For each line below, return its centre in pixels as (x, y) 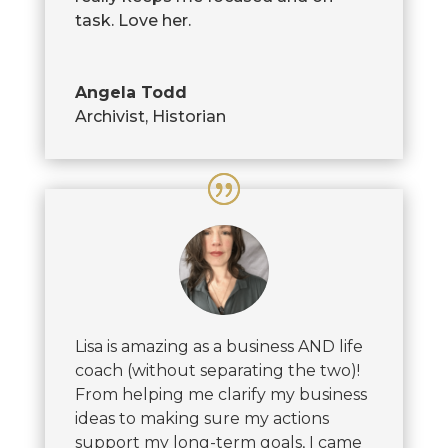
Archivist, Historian (150, 116)
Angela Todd (130, 92)
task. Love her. (132, 20)
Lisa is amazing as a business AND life (218, 346)
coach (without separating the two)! (217, 370)
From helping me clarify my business (220, 394)
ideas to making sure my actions (201, 418)
